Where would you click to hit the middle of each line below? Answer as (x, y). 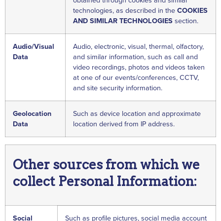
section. (185, 21)
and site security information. (118, 88)
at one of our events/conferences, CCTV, (136, 77)
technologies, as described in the (125, 10)
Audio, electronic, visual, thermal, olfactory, (138, 46)
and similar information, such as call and (135, 57)
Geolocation (32, 113)
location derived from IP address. (124, 124)
